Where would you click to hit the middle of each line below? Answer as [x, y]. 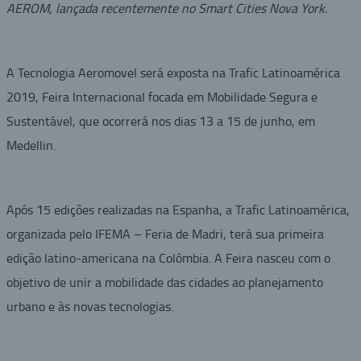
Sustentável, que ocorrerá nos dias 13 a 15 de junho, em [160, 121]
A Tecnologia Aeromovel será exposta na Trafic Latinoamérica [173, 73]
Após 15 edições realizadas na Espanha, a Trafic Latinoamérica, [178, 210]
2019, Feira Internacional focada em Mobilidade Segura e [162, 97]
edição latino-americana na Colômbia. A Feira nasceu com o [168, 258]
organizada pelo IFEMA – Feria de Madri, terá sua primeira [165, 234]
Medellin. [31, 145]
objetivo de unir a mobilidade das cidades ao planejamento [164, 282]
